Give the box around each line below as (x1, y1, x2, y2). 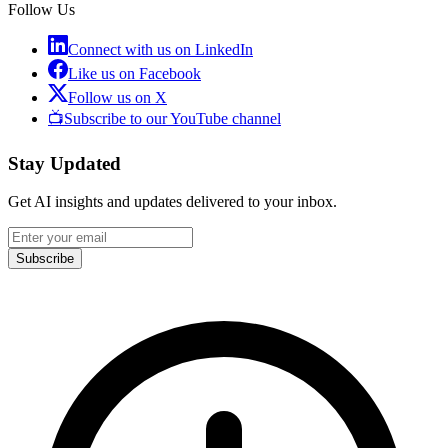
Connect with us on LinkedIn (68, 41, 253, 59)
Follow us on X (68, 89, 167, 107)
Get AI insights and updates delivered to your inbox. (8, 193, 337, 211)
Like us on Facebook (68, 65, 201, 83)
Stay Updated (8, 152, 121, 174)
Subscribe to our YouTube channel (64, 110, 281, 128)
